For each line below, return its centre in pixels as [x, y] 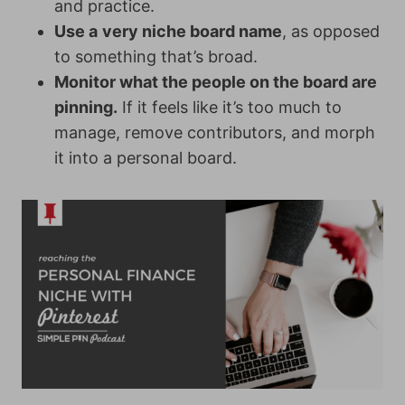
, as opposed [331, 31]
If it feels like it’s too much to [230, 107]
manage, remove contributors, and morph [215, 132]
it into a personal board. [146, 158]
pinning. [86, 107]
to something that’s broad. [156, 57]
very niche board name [192, 31]
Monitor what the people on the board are [216, 82]
